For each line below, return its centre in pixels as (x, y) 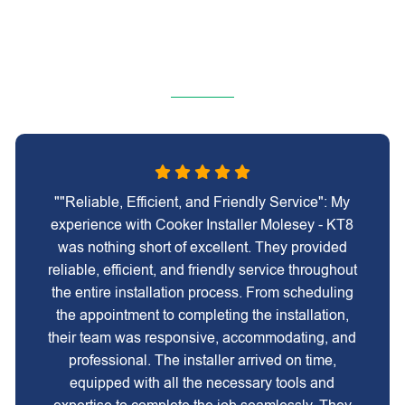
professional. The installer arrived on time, (202, 360)
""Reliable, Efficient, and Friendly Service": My (202, 202)
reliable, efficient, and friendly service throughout (202, 270)
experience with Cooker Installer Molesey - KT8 (202, 225)
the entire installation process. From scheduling (202, 292)
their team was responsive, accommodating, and (202, 338)
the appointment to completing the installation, (202, 315)
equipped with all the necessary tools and (202, 383)
